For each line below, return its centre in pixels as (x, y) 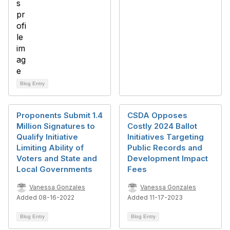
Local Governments (54, 169)
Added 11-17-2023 (155, 197)
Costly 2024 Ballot (162, 126)
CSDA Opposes (157, 115)
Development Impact (168, 158)
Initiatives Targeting (166, 137)
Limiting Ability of (50, 148)
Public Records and (165, 148)
